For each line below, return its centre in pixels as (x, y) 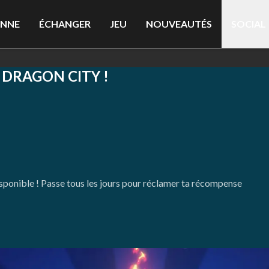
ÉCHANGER (65, 24)
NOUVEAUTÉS (179, 24)
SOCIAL (249, 24)
